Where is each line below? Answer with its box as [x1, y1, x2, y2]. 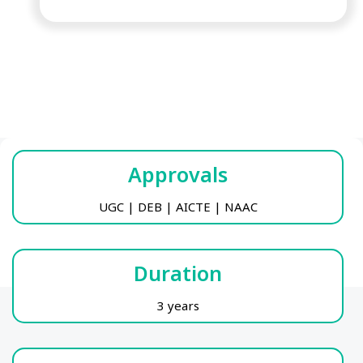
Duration [134, 259, 222, 288]
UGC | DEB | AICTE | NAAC [98, 198, 258, 215]
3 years [156, 297, 199, 314]
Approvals [128, 160, 228, 188]
